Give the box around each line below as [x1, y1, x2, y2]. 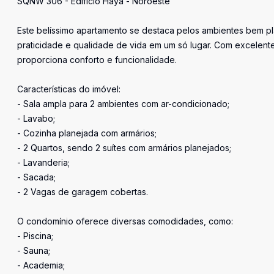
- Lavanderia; [17, 157, 70, 168]
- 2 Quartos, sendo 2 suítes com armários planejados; [17, 143, 231, 153]
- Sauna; [17, 245, 50, 256]
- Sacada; [17, 172, 56, 182]
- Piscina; [17, 231, 53, 241]
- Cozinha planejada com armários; [17, 128, 157, 138]
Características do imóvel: [17, 84, 120, 94]
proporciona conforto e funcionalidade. [17, 54, 177, 65]
